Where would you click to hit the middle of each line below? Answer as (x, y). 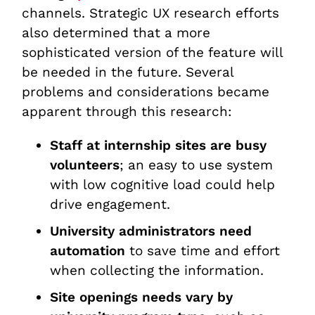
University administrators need (151, 231)
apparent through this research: (127, 111)
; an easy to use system (197, 165)
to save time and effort (203, 250)
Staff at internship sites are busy (159, 145)
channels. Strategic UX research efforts (151, 13)
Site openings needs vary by (142, 297)
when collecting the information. (157, 270)
